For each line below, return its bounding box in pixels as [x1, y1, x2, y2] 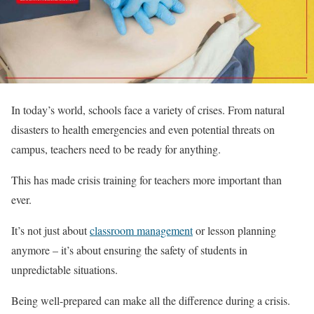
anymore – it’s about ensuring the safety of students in [11, 242, 247, 257]
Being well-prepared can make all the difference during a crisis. [11, 292, 290, 308]
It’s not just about [11, 222, 90, 238]
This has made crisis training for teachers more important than [11, 172, 282, 187]
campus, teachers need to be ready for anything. [11, 141, 221, 156]
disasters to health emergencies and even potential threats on [11, 121, 275, 137]
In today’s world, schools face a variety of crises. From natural [11, 102, 285, 117]
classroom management [90, 222, 193, 238]
